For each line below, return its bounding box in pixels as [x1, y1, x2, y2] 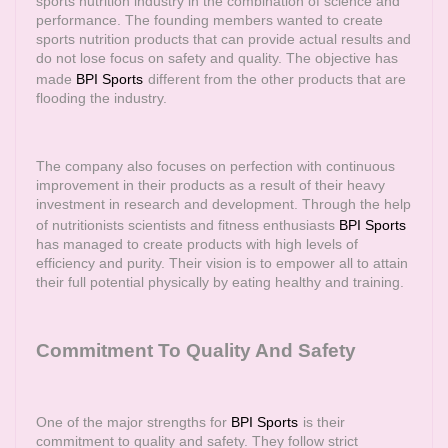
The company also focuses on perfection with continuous [36, 158, 395, 174]
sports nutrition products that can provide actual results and [36, 31, 411, 47]
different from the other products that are [148, 71, 406, 87]
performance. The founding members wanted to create [36, 12, 383, 28]
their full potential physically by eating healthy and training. [36, 274, 404, 290]
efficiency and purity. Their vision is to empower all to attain [36, 255, 408, 271]
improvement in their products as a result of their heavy [36, 177, 385, 193]
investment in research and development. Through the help [36, 196, 411, 212]
